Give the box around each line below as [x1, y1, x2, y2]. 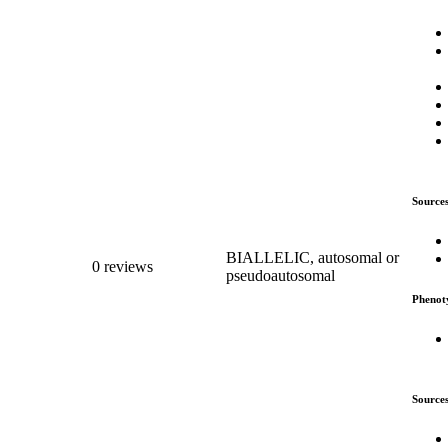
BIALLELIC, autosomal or [226, 248, 399, 266]
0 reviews [92, 257, 153, 275]
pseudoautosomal [226, 266, 335, 284]
